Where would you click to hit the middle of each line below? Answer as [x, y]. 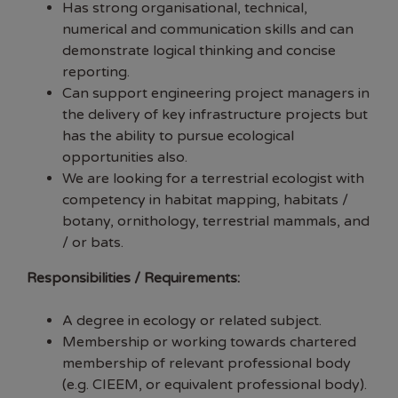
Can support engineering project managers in [216, 94]
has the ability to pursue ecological [178, 136]
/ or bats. [93, 243]
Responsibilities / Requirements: [133, 279]
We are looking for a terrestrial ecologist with [213, 179]
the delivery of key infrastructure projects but [215, 115]
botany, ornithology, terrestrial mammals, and [216, 222]
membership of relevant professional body [207, 364]
